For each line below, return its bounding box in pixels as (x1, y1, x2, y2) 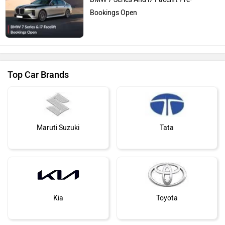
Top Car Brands (8, 69, 69, 81)
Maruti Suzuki (37, 124, 80, 133)
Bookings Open (90, 9, 138, 18)
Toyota (156, 194, 178, 203)
